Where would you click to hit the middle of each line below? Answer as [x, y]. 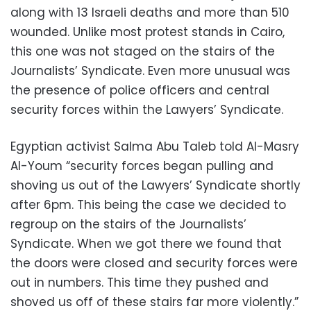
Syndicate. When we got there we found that [146, 244]
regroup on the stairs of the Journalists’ [128, 224]
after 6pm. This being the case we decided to [148, 205]
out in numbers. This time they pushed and [140, 283]
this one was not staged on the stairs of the [143, 51]
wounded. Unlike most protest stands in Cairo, [148, 32]
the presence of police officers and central [140, 90]
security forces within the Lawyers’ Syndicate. [147, 110]
